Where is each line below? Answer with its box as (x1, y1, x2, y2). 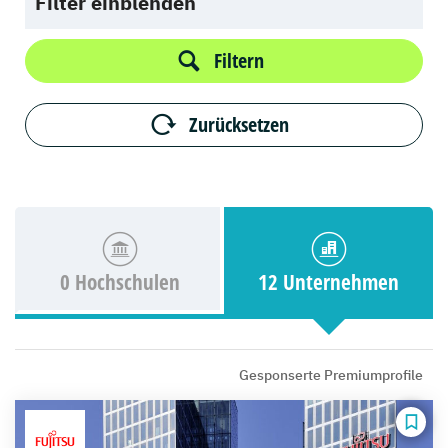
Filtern (214, 47, 264, 74)
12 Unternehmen (258, 268, 399, 296)
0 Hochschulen (59, 268, 180, 296)
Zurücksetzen (189, 111, 289, 138)
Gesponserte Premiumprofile (239, 366, 423, 384)
